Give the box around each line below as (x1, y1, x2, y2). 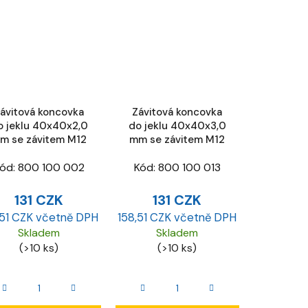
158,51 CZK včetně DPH (118, 210, 236, 225)
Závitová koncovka (132, 104, 222, 119)
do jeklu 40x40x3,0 (128, 118, 226, 133)
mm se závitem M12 (129, 132, 225, 146)
